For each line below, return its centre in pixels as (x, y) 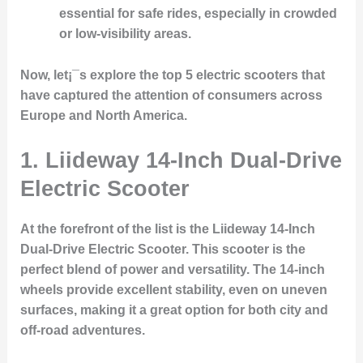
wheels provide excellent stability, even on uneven (173, 290)
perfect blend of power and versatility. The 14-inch (172, 270)
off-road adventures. (82, 331)
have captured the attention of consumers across (171, 95)
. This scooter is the (245, 250)
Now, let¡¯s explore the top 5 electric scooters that (172, 75)
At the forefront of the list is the (116, 229)
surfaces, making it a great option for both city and (174, 310)
